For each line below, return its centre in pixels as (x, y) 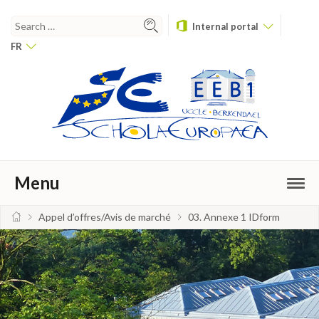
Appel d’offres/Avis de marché (105, 217)
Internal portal (225, 26)
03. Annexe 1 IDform (234, 217)
